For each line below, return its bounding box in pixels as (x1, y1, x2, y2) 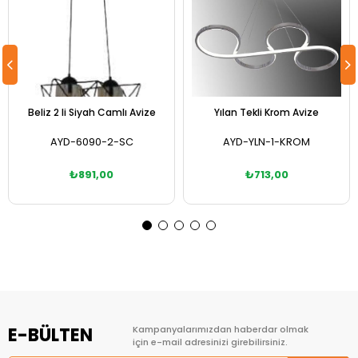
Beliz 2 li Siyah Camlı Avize (27, 105, 156, 120)
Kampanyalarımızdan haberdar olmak (133, 323, 308, 336)
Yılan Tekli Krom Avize (214, 105, 319, 120)
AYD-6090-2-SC (50, 135, 133, 149)
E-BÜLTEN (8, 323, 93, 348)
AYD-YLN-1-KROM (223, 135, 310, 149)
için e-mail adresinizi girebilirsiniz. (133, 336, 288, 349)
